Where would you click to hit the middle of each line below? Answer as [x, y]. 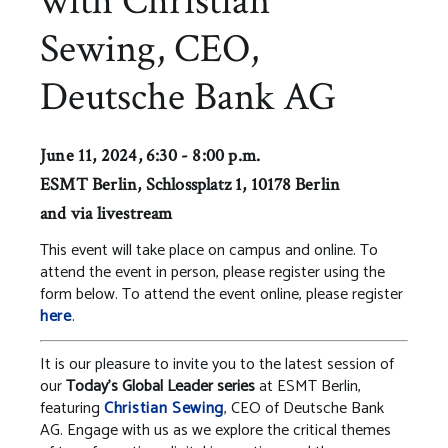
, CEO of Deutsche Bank [304, 408]
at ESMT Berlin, [308, 386]
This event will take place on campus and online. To [209, 250]
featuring [72, 408]
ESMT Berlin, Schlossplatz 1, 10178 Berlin [190, 184]
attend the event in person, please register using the [212, 272]
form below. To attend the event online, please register [221, 294]
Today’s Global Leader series [160, 386]
